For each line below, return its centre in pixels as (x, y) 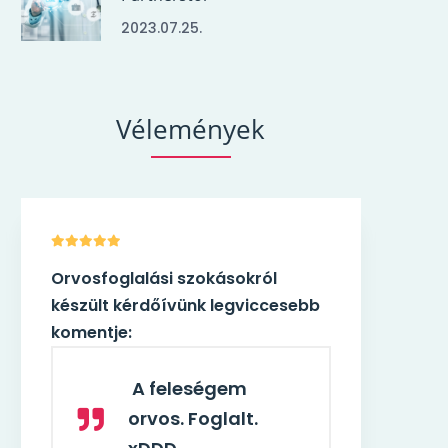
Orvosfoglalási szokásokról (264, 278)
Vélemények (191, 129)
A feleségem (290, 388)
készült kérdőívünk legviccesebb (286, 305)
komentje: (192, 332)
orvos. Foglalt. (293, 418)
